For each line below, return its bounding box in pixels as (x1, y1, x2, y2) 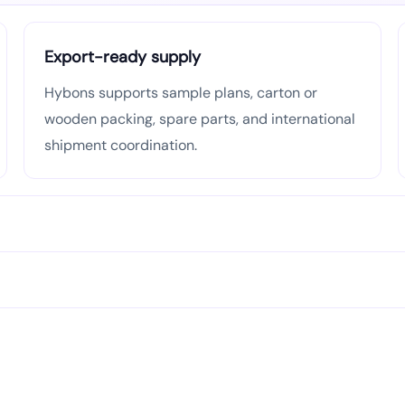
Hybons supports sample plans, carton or (44, 83, 317, 102)
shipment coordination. (44, 136, 197, 155)
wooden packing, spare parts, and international (44, 109, 355, 128)
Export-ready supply (44, 46, 201, 68)
